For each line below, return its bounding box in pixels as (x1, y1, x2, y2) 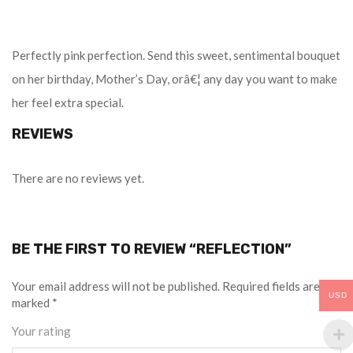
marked (12, 295, 52, 310)
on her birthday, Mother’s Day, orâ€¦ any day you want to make (12, 72, 337, 86)
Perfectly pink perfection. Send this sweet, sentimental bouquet (12, 48, 340, 62)
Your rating (12, 324, 71, 338)
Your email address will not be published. (12, 279, 220, 293)
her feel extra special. (12, 95, 124, 110)
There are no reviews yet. (12, 171, 144, 185)
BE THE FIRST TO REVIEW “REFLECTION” (12, 240, 292, 258)
